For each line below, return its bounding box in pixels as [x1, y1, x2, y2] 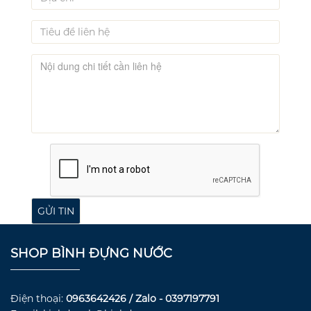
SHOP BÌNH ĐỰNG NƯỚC [10, 246, 172, 262]
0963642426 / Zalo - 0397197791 [66, 292, 219, 305]
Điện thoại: [10, 292, 66, 305]
